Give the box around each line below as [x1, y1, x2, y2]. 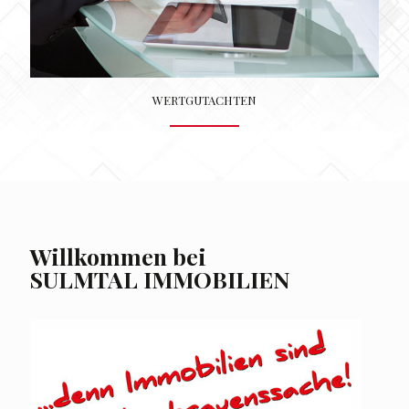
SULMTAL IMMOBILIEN [30, 263, 290, 294]
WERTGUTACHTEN [152, 91, 257, 108]
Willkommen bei [30, 240, 206, 271]
